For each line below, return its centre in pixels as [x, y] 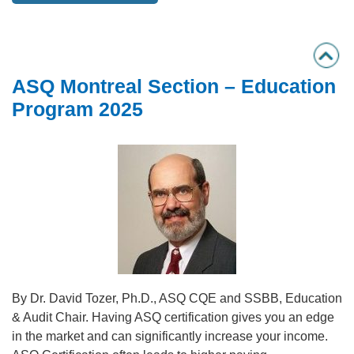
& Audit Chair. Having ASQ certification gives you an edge [173, 317]
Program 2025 [77, 109]
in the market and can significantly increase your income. [170, 336]
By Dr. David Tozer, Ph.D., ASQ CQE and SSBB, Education [177, 298]
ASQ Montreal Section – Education [174, 86]
